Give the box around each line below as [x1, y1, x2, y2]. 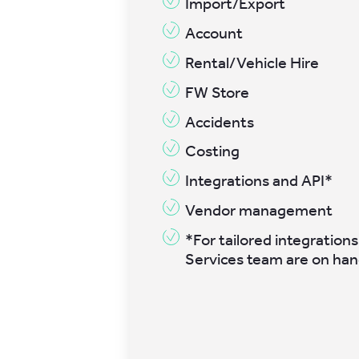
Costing [185, 142, 240, 161]
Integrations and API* [185, 171, 333, 191]
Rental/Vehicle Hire [185, 53, 320, 72]
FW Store [185, 83, 250, 102]
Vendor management [185, 201, 333, 220]
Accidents [185, 112, 255, 131]
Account [185, 23, 244, 42]
